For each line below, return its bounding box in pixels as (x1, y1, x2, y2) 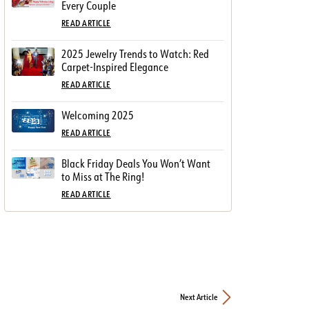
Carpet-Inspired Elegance (61, 59, 168, 74)
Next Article (180, 291, 218, 302)
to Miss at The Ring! (61, 169, 145, 183)
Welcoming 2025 (61, 108, 134, 122)
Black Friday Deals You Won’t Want (61, 156, 210, 170)
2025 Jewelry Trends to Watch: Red (61, 46, 209, 61)
